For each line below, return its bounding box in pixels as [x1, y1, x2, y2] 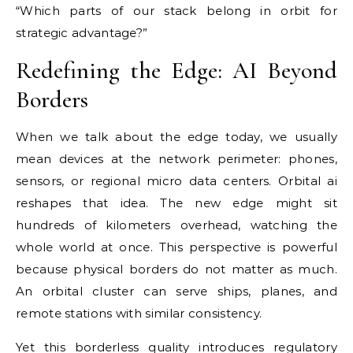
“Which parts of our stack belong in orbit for [16, 3, 337, 18]
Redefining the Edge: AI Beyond [16, 56, 337, 85]
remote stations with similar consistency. [16, 306, 262, 321]
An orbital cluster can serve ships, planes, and [16, 284, 337, 299]
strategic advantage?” [16, 25, 148, 40]
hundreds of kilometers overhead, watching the [16, 217, 337, 232]
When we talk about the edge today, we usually [16, 129, 337, 144]
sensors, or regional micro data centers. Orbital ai [16, 173, 337, 188]
